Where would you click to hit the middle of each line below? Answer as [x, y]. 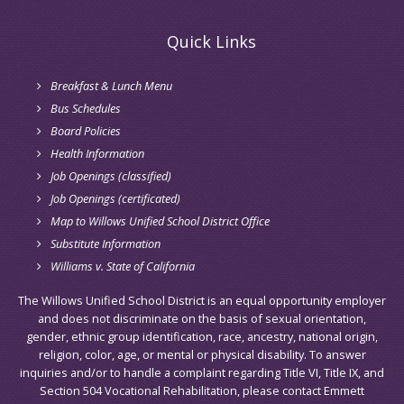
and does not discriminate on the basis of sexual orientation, [202, 318]
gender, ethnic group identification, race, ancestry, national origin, [202, 336]
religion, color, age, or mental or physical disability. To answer [202, 354]
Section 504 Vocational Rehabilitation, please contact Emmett [202, 390]
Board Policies [86, 130]
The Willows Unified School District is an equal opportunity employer [202, 300]
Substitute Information [106, 243]
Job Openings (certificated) [115, 198]
